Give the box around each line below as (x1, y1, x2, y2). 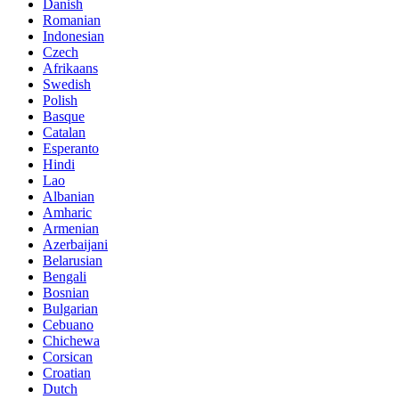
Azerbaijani (43, 236, 108, 252)
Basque (43, 108, 85, 124)
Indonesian (43, 28, 104, 44)
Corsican (43, 348, 93, 364)
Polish (43, 92, 77, 108)
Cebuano (43, 316, 94, 332)
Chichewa (43, 332, 100, 348)
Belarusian (43, 252, 102, 268)
